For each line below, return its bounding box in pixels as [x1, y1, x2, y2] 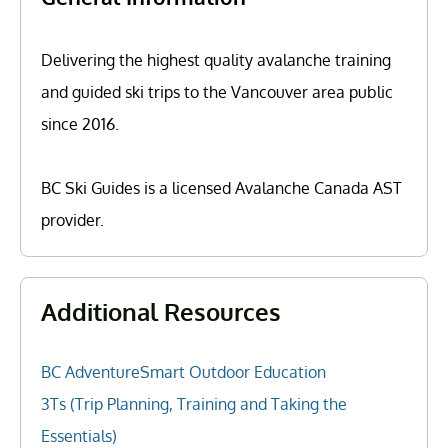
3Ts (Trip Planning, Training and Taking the [41, 394, 347, 415]
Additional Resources [41, 296, 281, 328]
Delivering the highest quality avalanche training [41, 50, 391, 71]
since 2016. [41, 114, 119, 135]
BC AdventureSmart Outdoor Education [41, 362, 326, 383]
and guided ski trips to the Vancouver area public [41, 82, 393, 103]
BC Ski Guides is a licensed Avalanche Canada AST [41, 178, 402, 199]
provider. [41, 210, 104, 231]
